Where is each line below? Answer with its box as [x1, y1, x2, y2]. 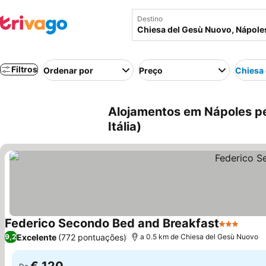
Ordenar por [43, 65, 93, 75]
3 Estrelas [218, 224, 263, 236]
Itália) [108, 119, 141, 134]
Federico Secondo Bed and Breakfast [5, 216, 219, 230]
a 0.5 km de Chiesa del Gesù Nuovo [140, 232, 258, 241]
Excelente [17, 232, 56, 242]
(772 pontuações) [58, 232, 126, 242]
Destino [137, 14, 163, 23]
